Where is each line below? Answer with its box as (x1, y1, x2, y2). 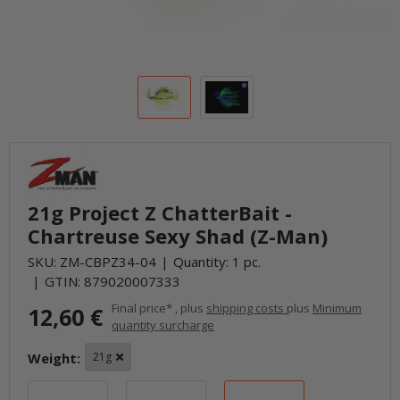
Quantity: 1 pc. (173, 253, 261, 271)
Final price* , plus (112, 300, 206, 316)
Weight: (28, 348, 80, 367)
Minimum (312, 300, 362, 316)
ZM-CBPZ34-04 (60, 253, 156, 271)
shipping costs (206, 300, 287, 316)
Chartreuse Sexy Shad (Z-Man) (28, 222, 328, 249)
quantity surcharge (112, 317, 214, 333)
